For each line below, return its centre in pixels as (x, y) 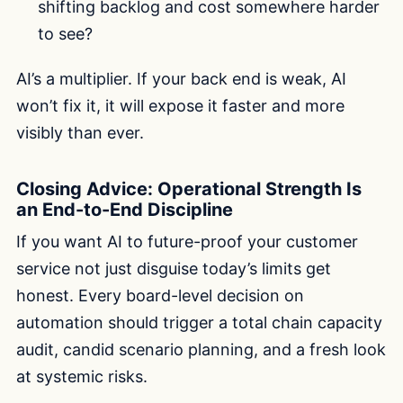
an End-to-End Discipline (125, 210)
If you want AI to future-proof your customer (187, 242)
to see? (66, 34)
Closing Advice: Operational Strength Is (189, 189)
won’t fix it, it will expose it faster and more (180, 106)
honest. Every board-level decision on (160, 296)
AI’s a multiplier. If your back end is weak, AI (181, 79)
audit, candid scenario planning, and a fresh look (201, 350)
